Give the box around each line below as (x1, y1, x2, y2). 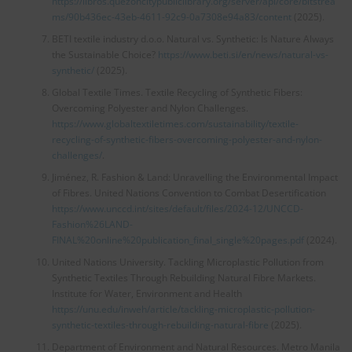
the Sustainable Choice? (51, 47, 158, 61)
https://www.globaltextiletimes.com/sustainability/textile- (51, 116, 299, 130)
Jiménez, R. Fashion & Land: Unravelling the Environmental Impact (51, 170, 338, 184)
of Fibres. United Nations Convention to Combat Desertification (51, 185, 326, 200)
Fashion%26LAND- (51, 217, 133, 231)
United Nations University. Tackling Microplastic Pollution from (51, 255, 324, 269)
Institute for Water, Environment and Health (51, 286, 242, 300)
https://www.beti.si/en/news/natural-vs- (157, 47, 328, 61)
